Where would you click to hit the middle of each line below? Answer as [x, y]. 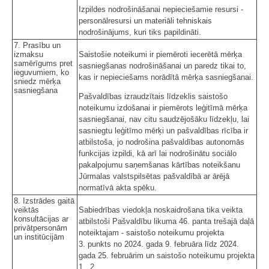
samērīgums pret [43, 63]
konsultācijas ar [41, 219]
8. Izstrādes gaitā [44, 201]
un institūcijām [40, 237]
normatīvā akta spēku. [118, 187]
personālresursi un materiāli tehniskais [145, 20]
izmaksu [29, 54]
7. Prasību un [37, 45]
